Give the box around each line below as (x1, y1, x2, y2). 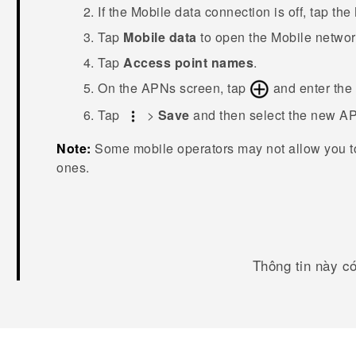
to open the (196, 27, 272, 46)
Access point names (123, 52, 254, 72)
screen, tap (176, 78, 250, 97)
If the (98, 2, 131, 21)
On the (98, 78, 141, 97)
